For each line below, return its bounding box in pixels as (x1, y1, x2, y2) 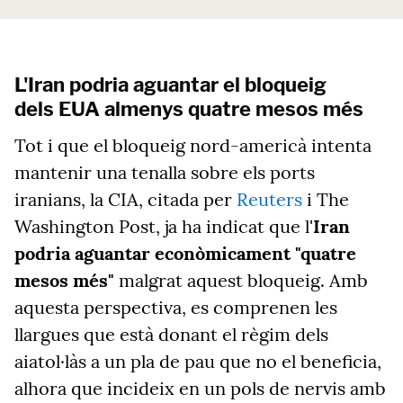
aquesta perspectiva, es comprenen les (14, 296, 337, 318)
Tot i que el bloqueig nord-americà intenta (14, 134, 372, 157)
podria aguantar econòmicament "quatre (14, 242, 356, 264)
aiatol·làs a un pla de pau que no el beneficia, (14, 350, 381, 372)
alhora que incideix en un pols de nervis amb (14, 377, 386, 399)
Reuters (237, 188, 302, 210)
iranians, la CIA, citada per (14, 188, 237, 210)
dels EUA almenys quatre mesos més (14, 97, 363, 121)
